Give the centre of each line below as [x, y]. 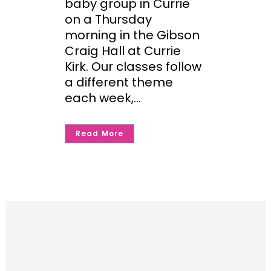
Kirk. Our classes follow [133, 67]
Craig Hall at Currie [123, 51]
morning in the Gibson [132, 35]
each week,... [103, 98]
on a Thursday [108, 20]
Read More [100, 134]
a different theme [119, 83]
